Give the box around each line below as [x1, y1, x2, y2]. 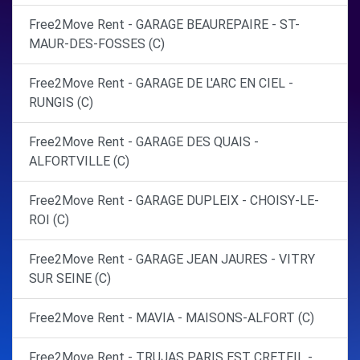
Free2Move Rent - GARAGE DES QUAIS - [29, 134, 259, 149]
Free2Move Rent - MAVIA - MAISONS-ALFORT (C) [29, 310, 314, 325]
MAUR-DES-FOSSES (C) [29, 36, 165, 51]
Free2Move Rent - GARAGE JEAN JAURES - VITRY [29, 252, 315, 267]
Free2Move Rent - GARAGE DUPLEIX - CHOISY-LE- [29, 193, 319, 208]
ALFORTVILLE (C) [29, 153, 129, 169]
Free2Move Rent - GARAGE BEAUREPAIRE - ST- [29, 17, 300, 32]
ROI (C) [29, 212, 69, 227]
